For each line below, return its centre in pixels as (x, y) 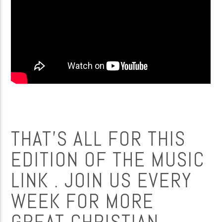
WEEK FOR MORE (83, 202)
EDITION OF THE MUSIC (108, 160)
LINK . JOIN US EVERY (102, 181)
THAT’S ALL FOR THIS (99, 139)
